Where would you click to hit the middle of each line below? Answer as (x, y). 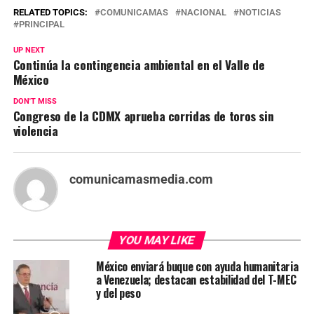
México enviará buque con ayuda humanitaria (197, 266)
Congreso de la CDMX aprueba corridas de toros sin (143, 115)
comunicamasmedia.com (141, 179)
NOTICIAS (260, 12)
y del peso (118, 293)
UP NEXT (29, 50)
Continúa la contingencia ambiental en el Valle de (139, 64)
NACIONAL (203, 12)
